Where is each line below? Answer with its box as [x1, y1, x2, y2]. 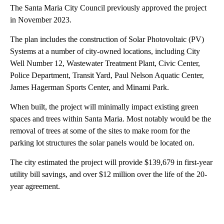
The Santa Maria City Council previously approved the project [10, 3, 206, 12]
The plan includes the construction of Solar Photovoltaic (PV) [10, 34, 204, 43]
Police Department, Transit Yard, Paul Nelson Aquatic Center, [10, 70, 204, 79]
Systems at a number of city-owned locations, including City [10, 46, 200, 55]
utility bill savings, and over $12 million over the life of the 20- [10, 169, 207, 178]
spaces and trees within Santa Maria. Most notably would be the [10, 114, 211, 123]
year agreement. [10, 181, 60, 190]
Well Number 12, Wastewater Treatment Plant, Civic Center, [10, 58, 200, 67]
